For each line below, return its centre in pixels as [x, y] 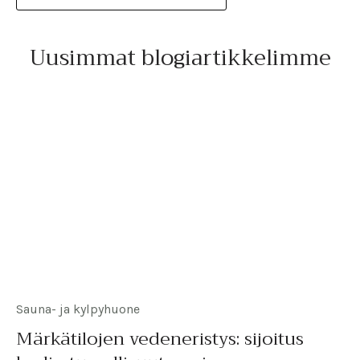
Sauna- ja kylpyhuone [78, 309]
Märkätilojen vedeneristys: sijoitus [160, 339]
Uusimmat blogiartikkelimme [180, 57]
